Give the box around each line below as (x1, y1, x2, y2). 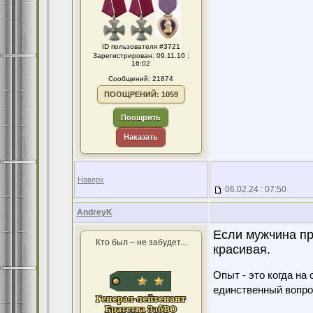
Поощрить (121, 113, 161, 122)
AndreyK (76, 208, 112, 217)
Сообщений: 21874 (108, 75, 173, 82)
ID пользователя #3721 (101, 43, 180, 50)
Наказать (124, 133, 158, 141)
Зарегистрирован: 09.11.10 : (92, 52, 189, 59)
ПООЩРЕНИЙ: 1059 (103, 90, 178, 99)
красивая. (212, 242, 270, 256)
